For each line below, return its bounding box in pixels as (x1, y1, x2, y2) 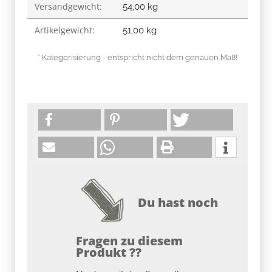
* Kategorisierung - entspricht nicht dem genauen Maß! (38, 52, 237, 62)
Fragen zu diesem (76, 232, 183, 249)
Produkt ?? (76, 243, 141, 260)
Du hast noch (138, 194, 218, 211)
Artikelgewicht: (35, 24, 95, 36)
